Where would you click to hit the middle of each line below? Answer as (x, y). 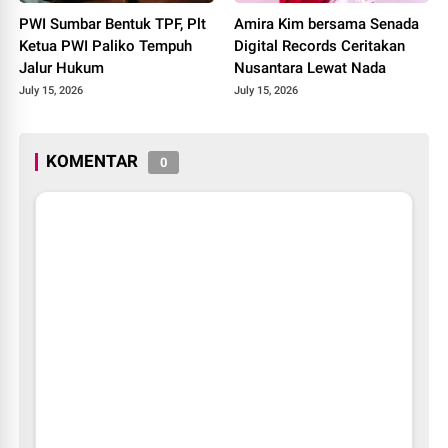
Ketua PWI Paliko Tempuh (106, 45)
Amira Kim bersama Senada (326, 23)
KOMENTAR (92, 160)
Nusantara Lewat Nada (310, 67)
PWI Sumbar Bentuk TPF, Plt (113, 23)
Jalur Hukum (62, 67)
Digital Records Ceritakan (319, 45)
